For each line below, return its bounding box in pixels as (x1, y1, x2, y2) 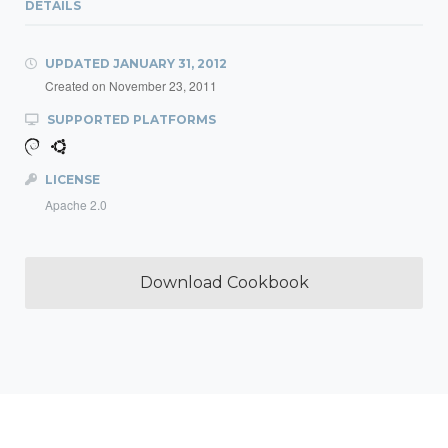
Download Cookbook (139, 273, 309, 292)
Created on (45, 77, 109, 94)
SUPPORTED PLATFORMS (44, 112, 216, 127)
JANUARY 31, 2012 (113, 56, 227, 71)
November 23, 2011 (109, 77, 217, 94)
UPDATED (42, 56, 113, 71)
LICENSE (42, 172, 100, 187)
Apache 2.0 (45, 196, 107, 213)
